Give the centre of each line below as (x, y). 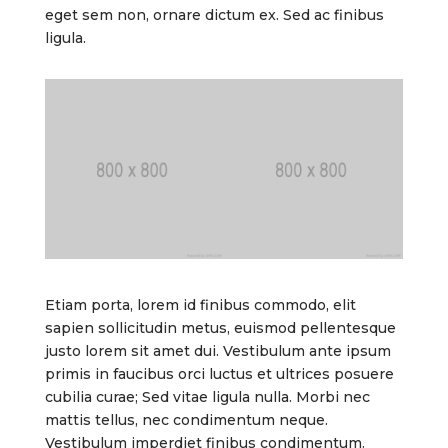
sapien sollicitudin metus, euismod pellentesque (220, 327)
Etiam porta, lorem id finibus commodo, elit (200, 304)
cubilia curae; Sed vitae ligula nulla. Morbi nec (207, 396)
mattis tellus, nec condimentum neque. (186, 419)
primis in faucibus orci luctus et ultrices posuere (219, 373)
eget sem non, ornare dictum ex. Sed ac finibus (214, 15)
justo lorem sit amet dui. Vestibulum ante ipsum (217, 350)
